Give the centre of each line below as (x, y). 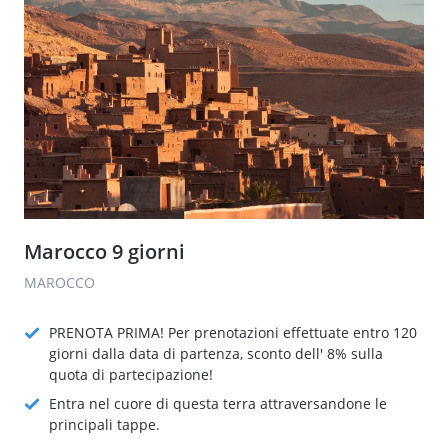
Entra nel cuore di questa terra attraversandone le (218, 403)
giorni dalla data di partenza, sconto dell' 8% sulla (216, 353)
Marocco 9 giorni (104, 251)
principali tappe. (104, 424)
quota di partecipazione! (131, 374)
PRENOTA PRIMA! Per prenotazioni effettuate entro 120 (233, 332)
